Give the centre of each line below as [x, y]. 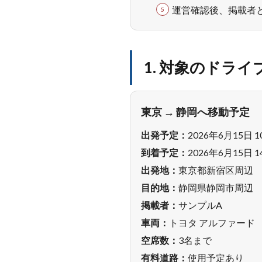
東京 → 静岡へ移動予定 [195, 112]
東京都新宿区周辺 [216, 170]
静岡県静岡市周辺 [216, 187]
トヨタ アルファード [212, 223]
